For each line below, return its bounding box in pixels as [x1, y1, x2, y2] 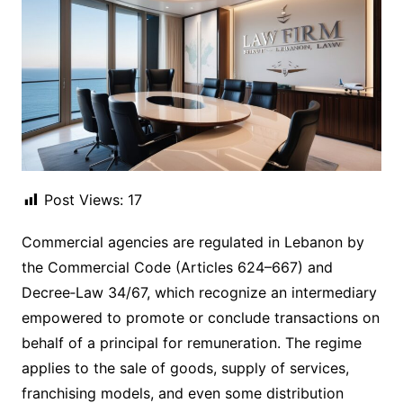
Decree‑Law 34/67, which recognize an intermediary [21, 283, 377, 302]
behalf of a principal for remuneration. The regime [21, 334, 362, 353]
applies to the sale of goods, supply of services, [21, 359, 349, 378]
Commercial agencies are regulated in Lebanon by [21, 233, 364, 252]
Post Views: [43, 191, 123, 210]
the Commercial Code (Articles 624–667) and [21, 258, 333, 277]
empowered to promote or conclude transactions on [21, 309, 380, 327]
